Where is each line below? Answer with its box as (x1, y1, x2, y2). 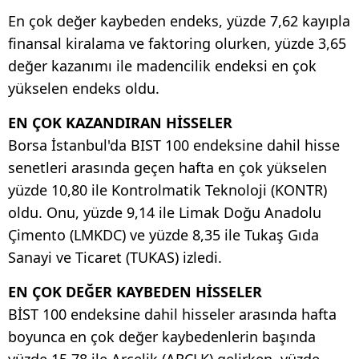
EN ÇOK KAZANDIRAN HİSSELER (8, 112, 232, 132)
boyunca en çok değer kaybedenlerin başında (8, 326, 316, 346)
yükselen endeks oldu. (8, 78, 159, 98)
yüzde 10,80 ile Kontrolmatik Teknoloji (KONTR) (8, 179, 327, 200)
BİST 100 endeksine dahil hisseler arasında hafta (8, 304, 337, 324)
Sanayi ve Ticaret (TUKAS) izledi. (8, 247, 222, 267)
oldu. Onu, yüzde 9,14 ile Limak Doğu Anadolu (8, 202, 321, 222)
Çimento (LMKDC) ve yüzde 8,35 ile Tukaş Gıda (8, 224, 319, 244)
